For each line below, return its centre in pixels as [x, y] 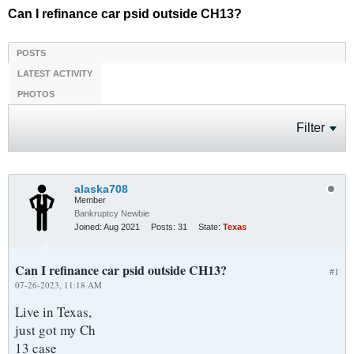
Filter [311, 128]
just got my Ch [55, 330]
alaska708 [101, 189]
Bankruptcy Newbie [112, 213]
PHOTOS [36, 94]
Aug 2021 [122, 227]
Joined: [88, 227]
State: [209, 227]
